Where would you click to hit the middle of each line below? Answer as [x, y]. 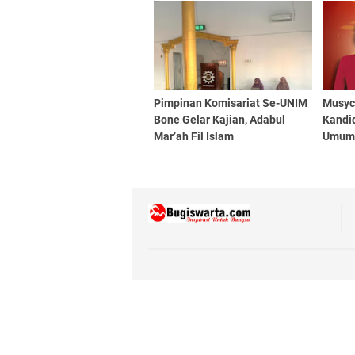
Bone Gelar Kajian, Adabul [219, 119]
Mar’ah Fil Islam [194, 136]
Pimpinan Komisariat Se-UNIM [231, 103]
